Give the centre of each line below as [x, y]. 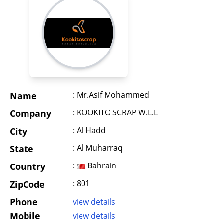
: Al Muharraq [98, 148]
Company [30, 114]
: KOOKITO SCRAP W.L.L [115, 113]
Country [27, 167]
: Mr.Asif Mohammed [111, 95]
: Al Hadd [89, 130]
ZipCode [27, 184]
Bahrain [101, 166]
